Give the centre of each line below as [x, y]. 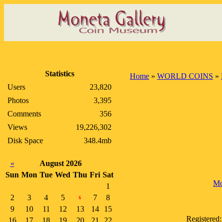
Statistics [59, 74]
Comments [24, 114]
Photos [18, 100]
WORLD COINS [185, 76]
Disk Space [25, 140]
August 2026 [61, 163]
